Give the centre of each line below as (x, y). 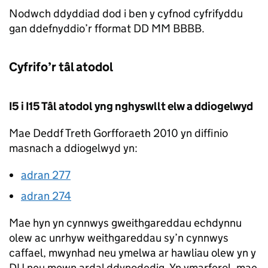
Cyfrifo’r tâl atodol (61, 67)
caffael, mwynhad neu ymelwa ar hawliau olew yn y (133, 253)
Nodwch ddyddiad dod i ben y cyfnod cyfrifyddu (126, 13)
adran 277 (46, 175)
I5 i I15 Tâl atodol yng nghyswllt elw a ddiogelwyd (131, 106)
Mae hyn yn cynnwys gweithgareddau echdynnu (125, 223)
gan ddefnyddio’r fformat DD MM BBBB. (107, 28)
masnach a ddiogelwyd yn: (73, 148)
